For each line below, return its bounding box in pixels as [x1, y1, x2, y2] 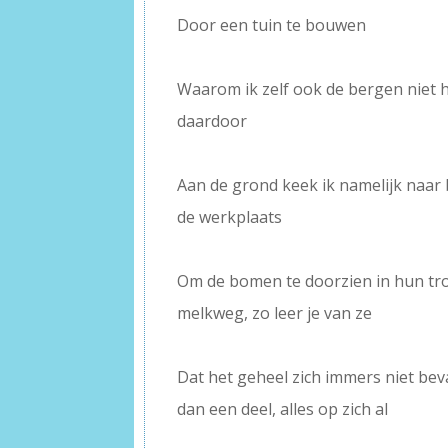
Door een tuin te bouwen [177, 13, 367, 36]
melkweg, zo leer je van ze [177, 301, 373, 324]
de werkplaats [177, 205, 283, 228]
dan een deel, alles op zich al [177, 397, 389, 420]
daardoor [177, 109, 248, 132]
